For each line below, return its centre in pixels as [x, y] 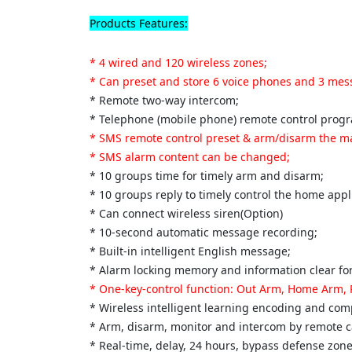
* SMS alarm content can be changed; [190, 157]
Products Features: [139, 23]
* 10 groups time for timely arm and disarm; [207, 176]
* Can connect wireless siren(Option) [186, 213]
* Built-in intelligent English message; [190, 251]
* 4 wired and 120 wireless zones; [178, 62]
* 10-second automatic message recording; [203, 232]
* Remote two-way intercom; [164, 100]
